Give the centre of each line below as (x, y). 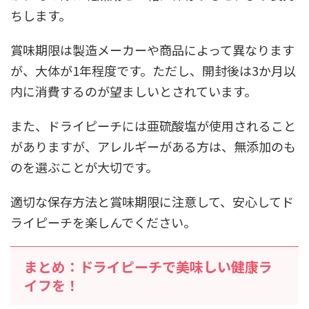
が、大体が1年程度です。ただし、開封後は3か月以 (153, 70)
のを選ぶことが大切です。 (84, 167)
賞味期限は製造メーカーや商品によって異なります (152, 49)
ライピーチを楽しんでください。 (103, 222)
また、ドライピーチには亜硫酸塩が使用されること (153, 125)
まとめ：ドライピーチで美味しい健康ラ (148, 266)
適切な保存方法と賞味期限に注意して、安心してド (152, 201)
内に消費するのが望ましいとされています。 (133, 91)
